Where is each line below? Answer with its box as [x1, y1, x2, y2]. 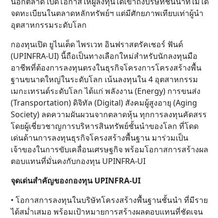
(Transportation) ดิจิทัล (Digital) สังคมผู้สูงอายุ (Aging [11, 97, 197, 108]
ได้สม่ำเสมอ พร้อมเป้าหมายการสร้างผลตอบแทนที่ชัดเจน [11, 206, 203, 217]
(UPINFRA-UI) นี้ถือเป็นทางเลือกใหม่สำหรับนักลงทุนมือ [11, 51, 198, 61]
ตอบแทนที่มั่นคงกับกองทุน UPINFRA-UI [11, 156, 145, 166]
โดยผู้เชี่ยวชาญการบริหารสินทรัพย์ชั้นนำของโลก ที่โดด [11, 121, 199, 131]
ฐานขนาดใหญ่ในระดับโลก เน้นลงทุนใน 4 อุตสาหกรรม [11, 74, 198, 85]
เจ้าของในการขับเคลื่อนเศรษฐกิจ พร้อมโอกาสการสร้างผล [11, 144, 208, 155]
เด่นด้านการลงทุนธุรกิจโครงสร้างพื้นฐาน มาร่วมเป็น [11, 132, 188, 143]
